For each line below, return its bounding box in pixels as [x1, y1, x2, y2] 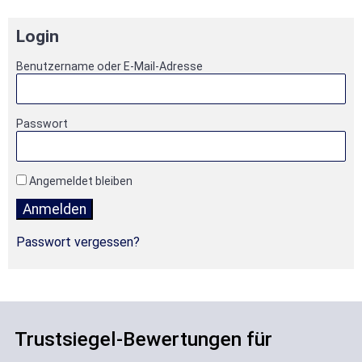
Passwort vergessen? [16, 234, 140, 250]
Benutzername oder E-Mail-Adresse [16, 59, 203, 73]
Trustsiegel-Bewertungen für [14, 326, 272, 351]
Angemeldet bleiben [27, 174, 133, 187]
